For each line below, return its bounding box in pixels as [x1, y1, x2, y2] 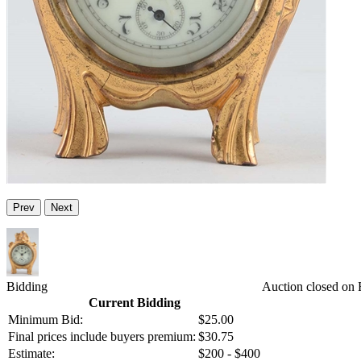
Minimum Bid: [8, 313, 83, 327]
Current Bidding [88, 296, 180, 310]
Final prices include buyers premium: [8, 330, 196, 344]
